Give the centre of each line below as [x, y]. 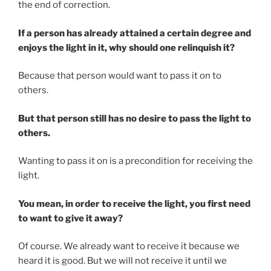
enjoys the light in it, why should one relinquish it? [126, 47]
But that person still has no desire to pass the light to [135, 118]
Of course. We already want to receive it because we [129, 247]
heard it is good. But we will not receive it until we [122, 261]
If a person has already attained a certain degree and [135, 33]
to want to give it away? [70, 218]
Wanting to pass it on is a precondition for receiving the [135, 161]
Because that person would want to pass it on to [120, 76]
